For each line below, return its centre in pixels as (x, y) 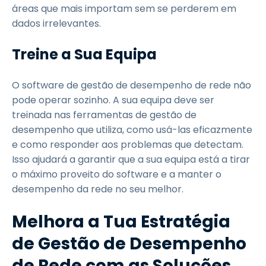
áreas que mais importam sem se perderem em (124, 9)
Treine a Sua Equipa (84, 54)
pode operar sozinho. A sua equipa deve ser (113, 100)
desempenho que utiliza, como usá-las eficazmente (132, 130)
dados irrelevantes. (56, 23)
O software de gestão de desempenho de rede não (132, 85)
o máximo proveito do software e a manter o (117, 174)
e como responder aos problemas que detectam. (128, 145)
